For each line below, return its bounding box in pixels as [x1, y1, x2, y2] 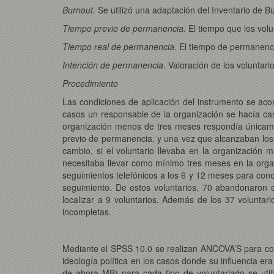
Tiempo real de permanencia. [62, 40, 179, 53]
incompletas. [62, 205, 111, 218]
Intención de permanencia [62, 58, 163, 71]
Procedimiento [62, 76, 118, 89]
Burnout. [62, 3, 98, 16]
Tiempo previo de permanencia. [62, 21, 188, 34]
